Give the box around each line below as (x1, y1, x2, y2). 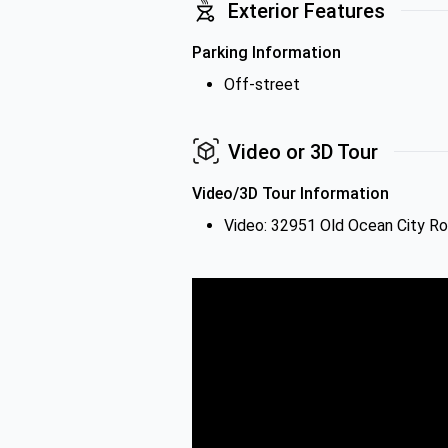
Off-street (224, 75, 300, 94)
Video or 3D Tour (228, 139, 378, 164)
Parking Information (192, 43, 341, 62)
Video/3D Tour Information (192, 184, 389, 203)
